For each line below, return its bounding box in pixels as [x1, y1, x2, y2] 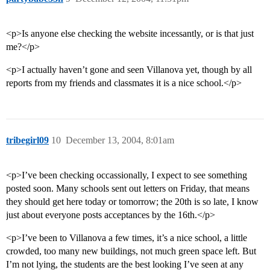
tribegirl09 [6, 135, 49, 146]
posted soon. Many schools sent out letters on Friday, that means [6, 183, 250, 194]
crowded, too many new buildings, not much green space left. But [6, 246, 256, 257]
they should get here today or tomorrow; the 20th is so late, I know [6, 196, 259, 207]
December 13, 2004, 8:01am [66, 135, 174, 146]
